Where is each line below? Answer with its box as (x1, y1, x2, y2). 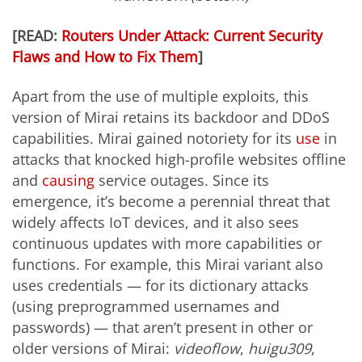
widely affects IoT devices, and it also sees (12, 213, 299, 233)
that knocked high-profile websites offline (60, 149, 346, 170)
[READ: (12, 25, 61, 45)
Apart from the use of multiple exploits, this (12, 86, 309, 107)
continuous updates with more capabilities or (12, 234, 322, 254)
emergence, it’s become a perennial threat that (12, 192, 330, 212)
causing (42, 170, 95, 191)
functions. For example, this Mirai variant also (12, 255, 323, 275)
